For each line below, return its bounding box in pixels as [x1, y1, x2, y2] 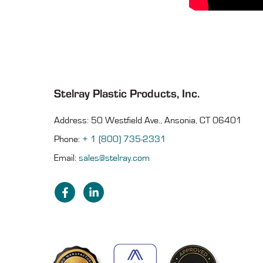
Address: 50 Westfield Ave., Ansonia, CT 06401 [54, 115, 242, 126]
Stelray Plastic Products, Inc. [54, 87, 200, 101]
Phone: [54, 134, 82, 145]
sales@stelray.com [79, 153, 150, 164]
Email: [54, 153, 79, 164]
